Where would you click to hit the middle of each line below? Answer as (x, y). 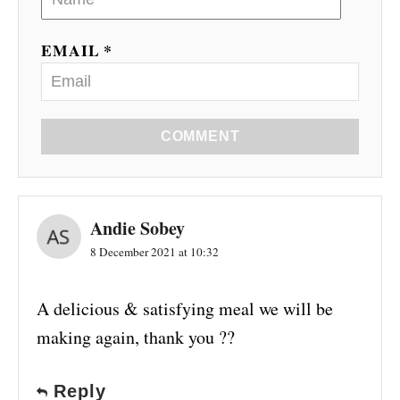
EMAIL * (77, 50)
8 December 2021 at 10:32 (154, 252)
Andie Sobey (137, 229)
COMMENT (200, 137)
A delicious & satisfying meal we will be (185, 309)
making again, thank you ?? (136, 337)
